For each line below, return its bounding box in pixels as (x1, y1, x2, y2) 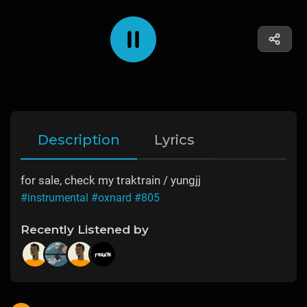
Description (38, 132, 120, 149)
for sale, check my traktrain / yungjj (21, 173, 201, 188)
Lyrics (154, 132, 195, 149)
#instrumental (21, 191, 88, 205)
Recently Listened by (21, 223, 149, 237)
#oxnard (91, 191, 132, 205)
